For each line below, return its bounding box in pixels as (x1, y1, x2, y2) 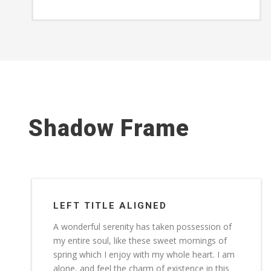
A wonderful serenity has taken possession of (53, 220, 232, 232)
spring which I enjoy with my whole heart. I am (53, 248, 235, 260)
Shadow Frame (28, 114, 189, 142)
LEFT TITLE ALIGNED (53, 200, 167, 211)
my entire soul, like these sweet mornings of (53, 234, 227, 246)
